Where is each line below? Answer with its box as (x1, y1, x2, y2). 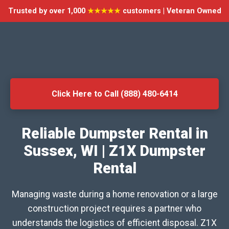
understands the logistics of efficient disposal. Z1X (12, 218, 217, 228)
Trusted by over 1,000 (8, 7, 87, 15)
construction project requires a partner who (28, 203, 201, 214)
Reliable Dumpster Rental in (21, 125, 208, 142)
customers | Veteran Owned (120, 7, 221, 15)
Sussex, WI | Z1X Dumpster (24, 142, 205, 159)
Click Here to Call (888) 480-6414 (51, 89, 178, 99)
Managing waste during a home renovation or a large (11, 189, 218, 199)
